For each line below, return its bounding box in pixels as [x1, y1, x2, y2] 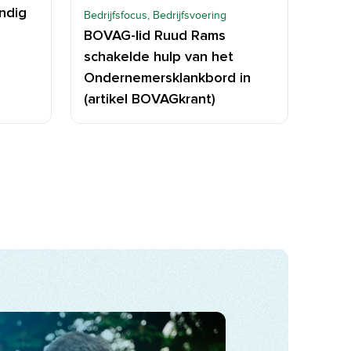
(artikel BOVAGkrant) [84, 92, 215, 107]
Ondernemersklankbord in [84, 71, 251, 85]
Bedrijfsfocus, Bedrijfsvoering [84, 9, 226, 21]
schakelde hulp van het [84, 49, 233, 64]
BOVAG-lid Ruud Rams [84, 28, 226, 43]
